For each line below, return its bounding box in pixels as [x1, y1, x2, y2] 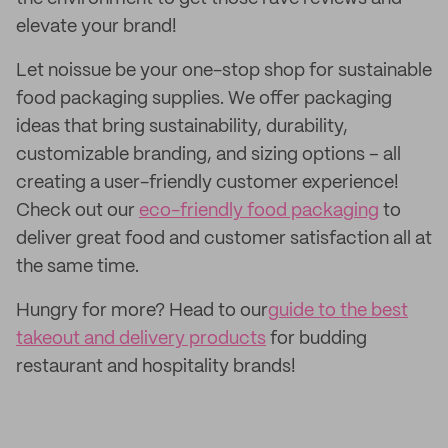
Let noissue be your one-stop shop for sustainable [16, 62, 432, 80]
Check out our [16, 202, 139, 220]
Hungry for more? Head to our [16, 302, 268, 320]
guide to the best [268, 302, 408, 320]
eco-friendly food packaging [139, 202, 379, 220]
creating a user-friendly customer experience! [16, 174, 399, 192]
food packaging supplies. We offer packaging [16, 90, 392, 108]
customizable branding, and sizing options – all [16, 146, 401, 164]
